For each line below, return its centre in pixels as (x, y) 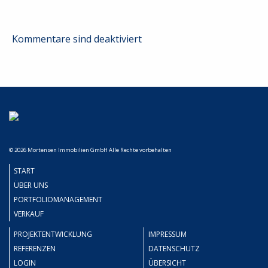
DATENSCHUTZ (174, 249)
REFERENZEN (35, 249)
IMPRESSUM (167, 234)
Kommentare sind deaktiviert (77, 39)
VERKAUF (29, 214)
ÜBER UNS (31, 185)
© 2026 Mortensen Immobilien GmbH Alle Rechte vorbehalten (90, 150)
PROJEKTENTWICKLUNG (53, 234)
